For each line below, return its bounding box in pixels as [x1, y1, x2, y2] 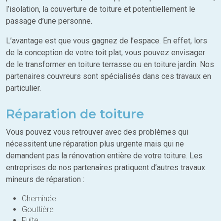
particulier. [6, 83, 41, 93]
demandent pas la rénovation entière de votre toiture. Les [6, 151, 203, 161]
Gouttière [22, 205, 54, 215]
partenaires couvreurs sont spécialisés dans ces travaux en [6, 72, 211, 81]
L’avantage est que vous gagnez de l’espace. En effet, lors [6, 36, 207, 46]
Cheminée [22, 194, 56, 204]
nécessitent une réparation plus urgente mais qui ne [6, 139, 184, 149]
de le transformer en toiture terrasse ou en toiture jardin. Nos [6, 60, 214, 70]
